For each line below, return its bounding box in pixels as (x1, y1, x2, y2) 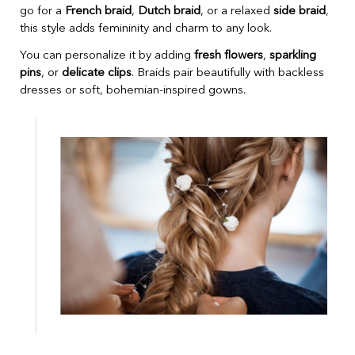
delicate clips (62, 67, 132, 79)
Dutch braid (138, 5, 200, 17)
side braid (273, 5, 326, 17)
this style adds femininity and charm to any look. (20, 22, 272, 35)
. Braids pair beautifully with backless (132, 67, 324, 79)
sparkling (269, 49, 316, 62)
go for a (20, 5, 65, 17)
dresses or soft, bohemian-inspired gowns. (20, 84, 246, 97)
